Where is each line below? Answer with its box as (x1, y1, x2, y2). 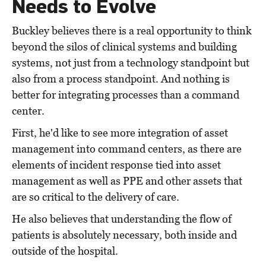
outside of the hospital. (12, 245, 118, 258)
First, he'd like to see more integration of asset (12, 126, 228, 140)
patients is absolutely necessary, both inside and (12, 229, 237, 242)
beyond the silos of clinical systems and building (12, 40, 237, 53)
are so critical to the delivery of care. (12, 191, 179, 204)
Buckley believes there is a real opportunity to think (12, 24, 252, 37)
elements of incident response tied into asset (12, 159, 221, 172)
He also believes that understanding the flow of (12, 213, 232, 226)
